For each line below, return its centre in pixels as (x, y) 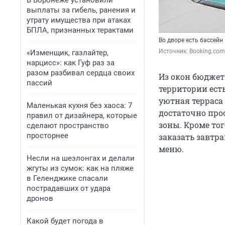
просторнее (47, 136)
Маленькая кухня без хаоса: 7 (79, 105)
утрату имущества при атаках (79, 20)
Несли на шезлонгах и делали (81, 158)
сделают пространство (68, 126)
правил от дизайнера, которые (82, 116)
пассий (39, 83)
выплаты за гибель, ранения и (81, 10)
